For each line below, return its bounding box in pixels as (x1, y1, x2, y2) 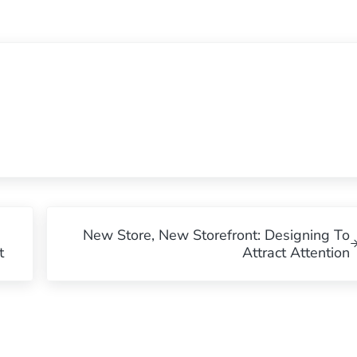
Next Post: (45, 206, 112, 226)
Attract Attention (242, 242, 351, 262)
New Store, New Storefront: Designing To (83, 225, 351, 245)
